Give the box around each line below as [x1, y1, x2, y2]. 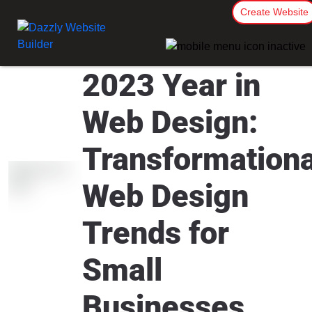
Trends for [82, 214, 229, 251]
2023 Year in [82, 67, 260, 104]
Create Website [240, 6, 309, 17]
